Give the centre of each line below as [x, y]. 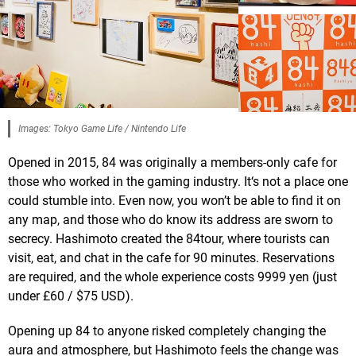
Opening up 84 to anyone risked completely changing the [167, 331]
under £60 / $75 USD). [71, 296]
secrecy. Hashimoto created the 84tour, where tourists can [169, 239]
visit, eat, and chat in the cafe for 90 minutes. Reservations [171, 258]
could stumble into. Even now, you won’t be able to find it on [174, 201]
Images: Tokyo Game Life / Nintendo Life [102, 129]
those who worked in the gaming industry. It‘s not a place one [178, 182]
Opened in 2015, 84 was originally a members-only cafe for [172, 163]
